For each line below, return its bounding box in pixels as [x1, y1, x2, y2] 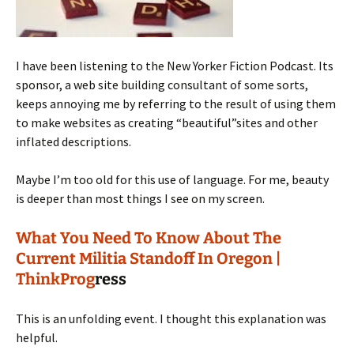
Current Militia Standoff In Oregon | [16, 249, 281, 268]
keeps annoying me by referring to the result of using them [16, 96, 336, 111]
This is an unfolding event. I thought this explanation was [16, 311, 326, 326]
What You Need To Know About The [16, 228, 281, 247]
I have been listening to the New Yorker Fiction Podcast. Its [16, 58, 333, 73]
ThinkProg [16, 269, 95, 288]
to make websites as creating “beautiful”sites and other [16, 115, 318, 130]
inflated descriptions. [16, 134, 131, 149]
